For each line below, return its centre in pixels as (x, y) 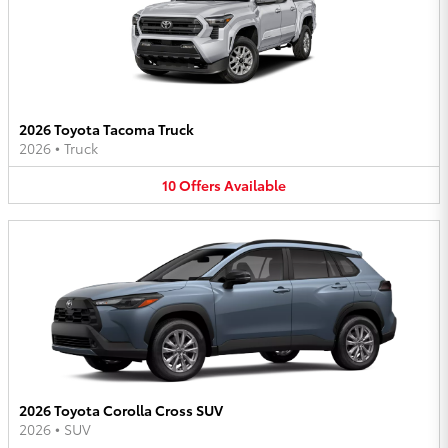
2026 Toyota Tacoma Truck (106, 128)
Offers (200, 184)
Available (255, 184)
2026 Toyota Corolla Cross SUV (121, 410)
